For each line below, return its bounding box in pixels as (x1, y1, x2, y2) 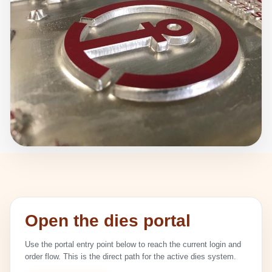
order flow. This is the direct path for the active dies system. (25, 252, 236, 261)
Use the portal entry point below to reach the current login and (25, 240, 241, 249)
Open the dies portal (25, 211, 191, 230)
